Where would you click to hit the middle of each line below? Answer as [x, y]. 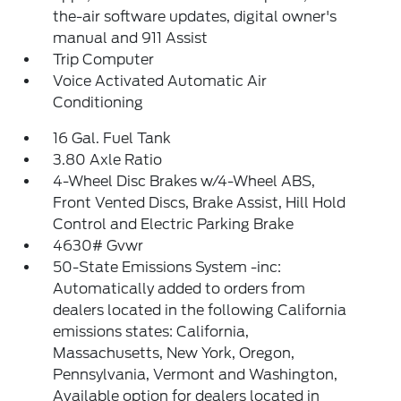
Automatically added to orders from [179, 289]
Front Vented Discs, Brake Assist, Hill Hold [200, 203]
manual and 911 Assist [131, 38]
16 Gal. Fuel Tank [112, 138]
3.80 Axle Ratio [108, 160]
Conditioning [98, 102]
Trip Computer [104, 60]
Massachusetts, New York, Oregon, [174, 353]
